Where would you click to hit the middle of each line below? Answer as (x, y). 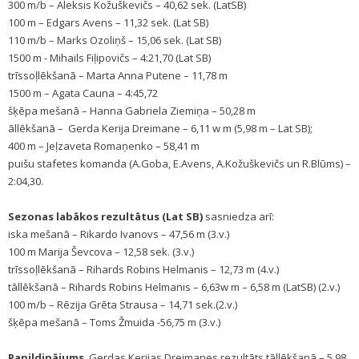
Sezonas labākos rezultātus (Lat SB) (105, 216)
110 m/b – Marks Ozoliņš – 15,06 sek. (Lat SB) (115, 40)
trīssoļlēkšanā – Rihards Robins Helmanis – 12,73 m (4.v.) (143, 269)
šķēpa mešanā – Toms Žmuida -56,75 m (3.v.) (114, 322)
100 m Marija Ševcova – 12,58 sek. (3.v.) (101, 252)
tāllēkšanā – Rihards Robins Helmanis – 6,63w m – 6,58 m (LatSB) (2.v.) (174, 287)
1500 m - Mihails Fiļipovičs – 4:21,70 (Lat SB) (109, 58)
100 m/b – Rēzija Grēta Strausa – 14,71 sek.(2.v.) (123, 305)
